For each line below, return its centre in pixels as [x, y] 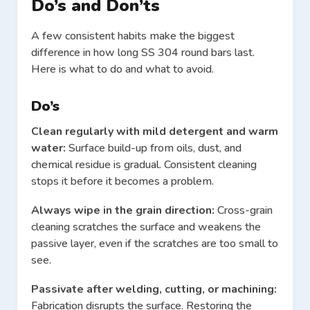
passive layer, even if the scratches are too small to [155, 244]
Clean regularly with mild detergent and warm [155, 132]
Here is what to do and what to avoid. [122, 70]
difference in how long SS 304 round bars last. [143, 53]
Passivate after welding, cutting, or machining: [154, 290]
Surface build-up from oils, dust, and [155, 148]
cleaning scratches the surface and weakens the [146, 227]
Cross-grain [245, 211]
